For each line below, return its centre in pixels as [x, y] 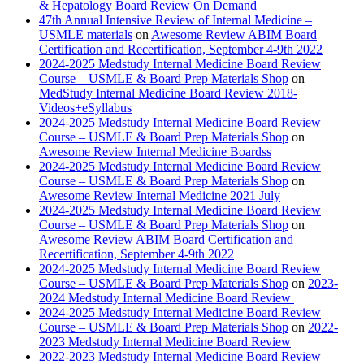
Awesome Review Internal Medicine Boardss [155, 152]
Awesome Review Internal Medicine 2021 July [160, 196]
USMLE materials [86, 35]
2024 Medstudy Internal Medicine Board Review [167, 298]
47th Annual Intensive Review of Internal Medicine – [175, 20]
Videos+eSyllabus [85, 108]
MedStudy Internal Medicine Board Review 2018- [168, 93]
